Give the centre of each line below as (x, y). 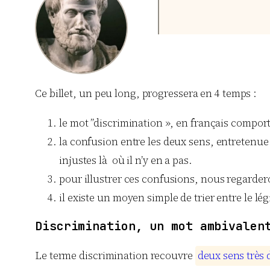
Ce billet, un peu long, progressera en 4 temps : (146, 94)
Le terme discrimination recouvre (115, 256)
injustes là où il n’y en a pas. (126, 160)
